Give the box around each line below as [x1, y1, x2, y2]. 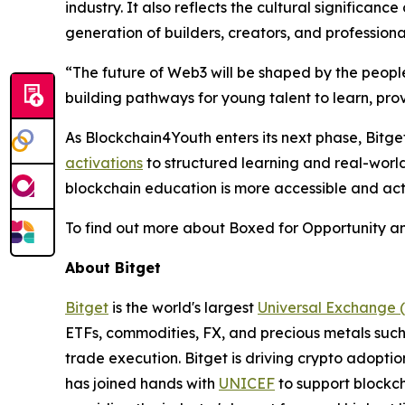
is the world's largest [108, 298, 258, 316]
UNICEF [219, 374, 275, 392]
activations [65, 154, 143, 172]
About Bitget [65, 259, 161, 277]
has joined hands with [65, 374, 219, 392]
